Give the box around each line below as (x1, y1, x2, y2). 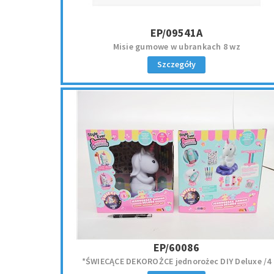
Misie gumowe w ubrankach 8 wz (113, 41, 240, 52)
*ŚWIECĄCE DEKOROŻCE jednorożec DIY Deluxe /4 (81, 256, 272, 267)
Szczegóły (157, 59, 196, 70)
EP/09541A (150, 26, 203, 40)
